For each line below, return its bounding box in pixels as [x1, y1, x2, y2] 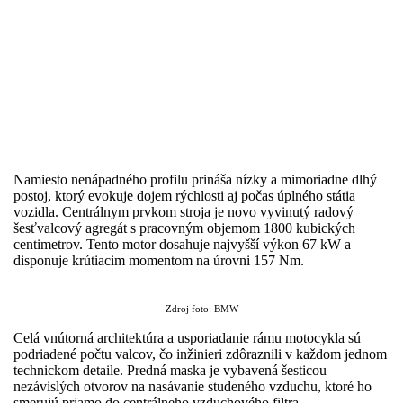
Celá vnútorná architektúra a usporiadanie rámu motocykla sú [13, 330, 361, 346]
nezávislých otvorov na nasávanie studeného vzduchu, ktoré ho [13, 379, 372, 395]
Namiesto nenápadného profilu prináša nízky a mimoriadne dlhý [13, 172, 377, 188]
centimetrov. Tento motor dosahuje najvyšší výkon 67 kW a [13, 237, 351, 253]
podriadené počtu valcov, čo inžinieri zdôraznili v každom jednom [13, 346, 387, 363]
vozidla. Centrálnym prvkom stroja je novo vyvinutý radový [13, 204, 354, 220]
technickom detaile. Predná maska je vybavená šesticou [13, 363, 327, 379]
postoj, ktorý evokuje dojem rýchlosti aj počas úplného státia [13, 188, 355, 204]
